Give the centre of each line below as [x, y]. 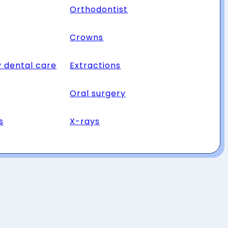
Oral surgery [98, 93]
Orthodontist [99, 9]
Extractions [95, 65]
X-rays [85, 121]
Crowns [87, 37]
